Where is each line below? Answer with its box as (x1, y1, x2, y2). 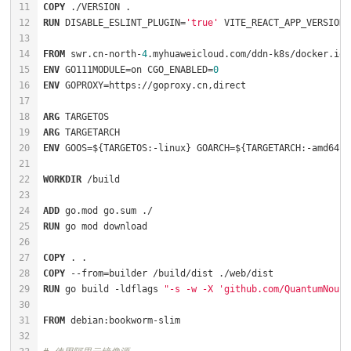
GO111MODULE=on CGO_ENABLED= (60, 63, 213, 75)
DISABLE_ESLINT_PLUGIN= (60, 16, 186, 28)
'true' (186, 16, 219, 28)
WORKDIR (43, 173, 81, 185)
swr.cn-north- (65, 48, 142, 60)
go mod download (60, 220, 147, 232)
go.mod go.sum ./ (60, 204, 153, 216)
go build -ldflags (60, 283, 164, 295)
